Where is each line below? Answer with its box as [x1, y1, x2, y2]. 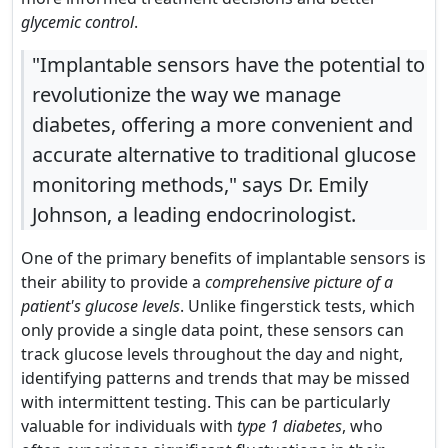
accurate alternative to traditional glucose [32, 141, 416, 168]
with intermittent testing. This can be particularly [21, 391, 390, 413]
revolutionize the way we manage [32, 81, 341, 108]
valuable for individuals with [21, 415, 237, 437]
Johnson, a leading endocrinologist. [32, 201, 356, 228]
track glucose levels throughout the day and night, [21, 343, 403, 365]
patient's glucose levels [21, 295, 180, 317]
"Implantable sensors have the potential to [32, 51, 425, 78]
